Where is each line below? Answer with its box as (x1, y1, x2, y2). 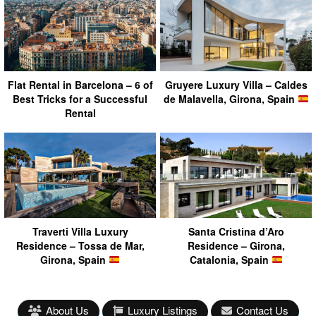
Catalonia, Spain (189, 252, 272, 267)
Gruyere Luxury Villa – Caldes (164, 77, 308, 92)
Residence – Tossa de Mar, (16, 238, 145, 253)
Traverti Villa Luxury (32, 224, 128, 238)
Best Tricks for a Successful (13, 91, 147, 106)
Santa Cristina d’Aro (188, 224, 284, 238)
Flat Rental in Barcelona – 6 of (7, 77, 153, 92)
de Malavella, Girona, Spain (163, 91, 298, 106)
